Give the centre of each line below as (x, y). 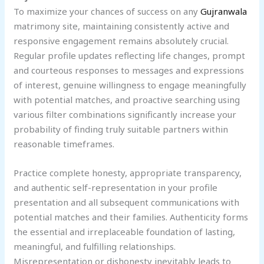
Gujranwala (224, 11)
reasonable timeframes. (64, 144)
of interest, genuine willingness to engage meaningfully (130, 85)
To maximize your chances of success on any (107, 11)
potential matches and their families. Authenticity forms (131, 217)
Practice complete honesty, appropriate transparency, (128, 173)
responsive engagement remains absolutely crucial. (121, 41)
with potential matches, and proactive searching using (127, 100)
